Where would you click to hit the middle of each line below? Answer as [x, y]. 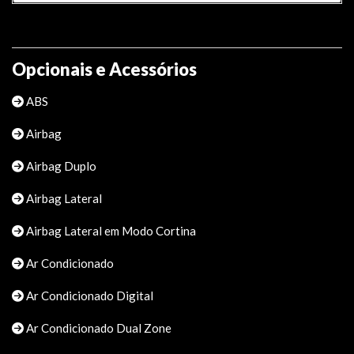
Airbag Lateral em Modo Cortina [110, 230]
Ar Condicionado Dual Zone [98, 328]
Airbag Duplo [60, 166]
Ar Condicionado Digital [88, 295]
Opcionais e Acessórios [104, 69]
